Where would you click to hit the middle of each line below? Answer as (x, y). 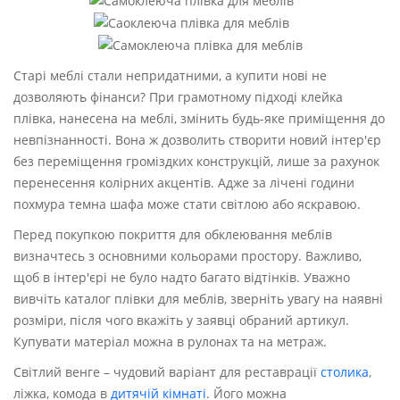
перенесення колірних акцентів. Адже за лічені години (184, 183)
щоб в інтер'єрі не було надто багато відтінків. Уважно (182, 277)
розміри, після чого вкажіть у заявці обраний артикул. (181, 320)
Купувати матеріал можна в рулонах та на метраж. (170, 342)
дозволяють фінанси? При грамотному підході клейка (178, 97)
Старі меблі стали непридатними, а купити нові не (170, 75)
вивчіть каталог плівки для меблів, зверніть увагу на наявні (198, 299)
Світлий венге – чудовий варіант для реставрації (167, 372)
